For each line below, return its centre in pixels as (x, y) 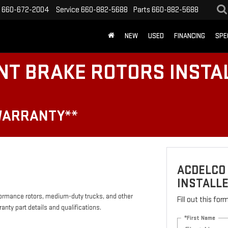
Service (68, 10)
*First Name (199, 218)
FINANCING (190, 36)
